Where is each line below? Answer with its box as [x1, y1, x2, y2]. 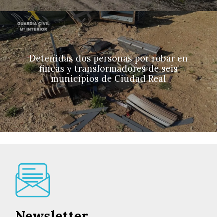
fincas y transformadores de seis [39, 63, 178, 75]
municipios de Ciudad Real [51, 73, 166, 85]
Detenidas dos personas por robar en [29, 53, 188, 64]
